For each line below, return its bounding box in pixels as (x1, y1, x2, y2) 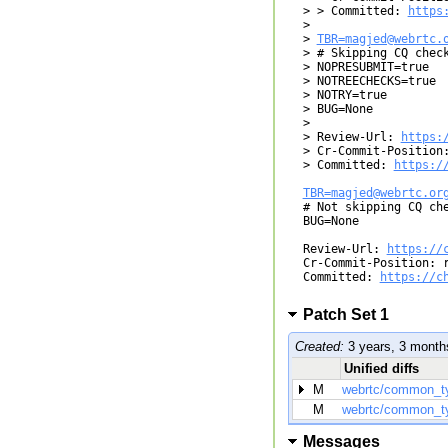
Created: (294, 338, 344, 354)
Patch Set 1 (302, 306, 393, 324)
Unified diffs (343, 360, 419, 376)
